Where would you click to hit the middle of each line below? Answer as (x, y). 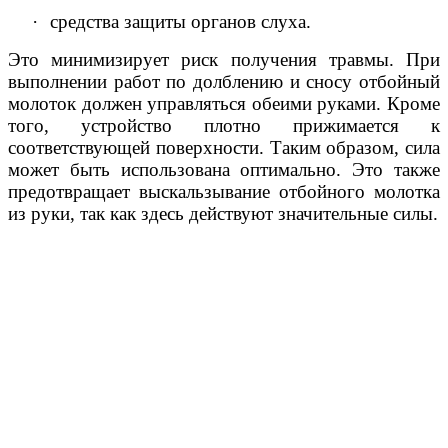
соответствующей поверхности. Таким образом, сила (224, 148)
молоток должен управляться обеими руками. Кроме (224, 104)
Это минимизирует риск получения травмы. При (224, 60)
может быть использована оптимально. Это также (224, 170)
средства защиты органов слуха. (180, 22)
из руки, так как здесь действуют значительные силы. (223, 214)
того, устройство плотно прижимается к (224, 126)
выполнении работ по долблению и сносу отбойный (224, 82)
